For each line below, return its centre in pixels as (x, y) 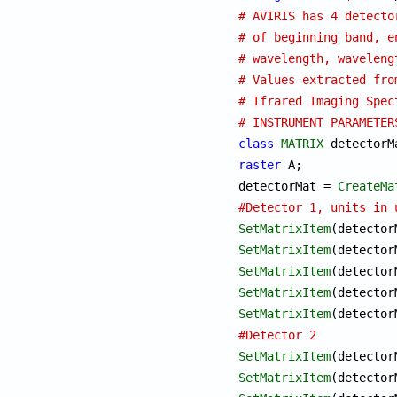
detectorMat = (288, 186)
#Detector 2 (278, 335)
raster (260, 164)
